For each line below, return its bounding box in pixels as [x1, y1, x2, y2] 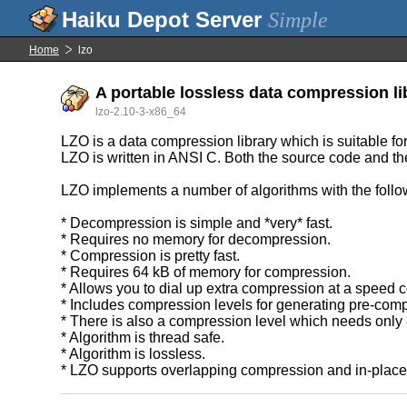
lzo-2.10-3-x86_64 [95, 105, 187, 118]
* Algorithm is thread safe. [61, 330, 225, 345]
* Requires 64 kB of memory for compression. [61, 264, 352, 280]
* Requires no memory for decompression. [61, 232, 332, 247]
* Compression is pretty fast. [61, 248, 241, 263]
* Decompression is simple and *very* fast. [61, 215, 333, 231]
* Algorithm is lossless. [61, 346, 206, 362]
